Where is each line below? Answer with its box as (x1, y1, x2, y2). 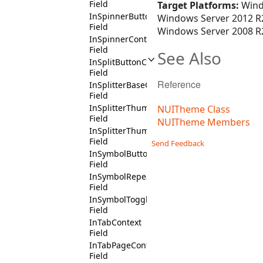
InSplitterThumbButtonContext (89, 102, 211, 113)
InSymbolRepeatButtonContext (89, 171, 210, 182)
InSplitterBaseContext (89, 79, 175, 90)
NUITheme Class (157, 103, 230, 116)
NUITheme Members (157, 116, 250, 129)
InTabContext (89, 217, 141, 228)
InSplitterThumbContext (89, 125, 184, 136)
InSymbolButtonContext (89, 148, 183, 159)
